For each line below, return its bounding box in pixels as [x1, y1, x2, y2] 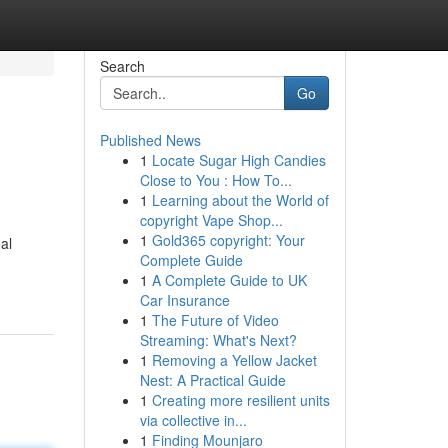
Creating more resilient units [151, 390, 330, 410]
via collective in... [139, 410, 247, 430]
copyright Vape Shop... [139, 210, 283, 230]
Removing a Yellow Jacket [151, 350, 317, 370]
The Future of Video [151, 310, 279, 330]
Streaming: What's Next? [139, 330, 297, 350]
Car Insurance [139, 290, 230, 310]
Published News [99, 130, 201, 150]
